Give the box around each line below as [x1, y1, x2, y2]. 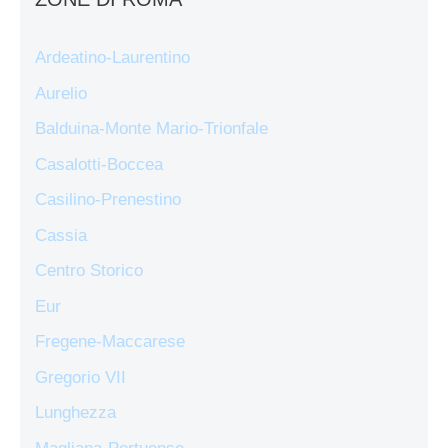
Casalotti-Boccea [35, 154, 163, 174]
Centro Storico [35, 261, 143, 281]
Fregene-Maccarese [35, 332, 185, 352]
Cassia [35, 225, 87, 245]
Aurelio [35, 83, 87, 103]
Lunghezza [35, 403, 116, 423]
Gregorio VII [35, 367, 126, 387]
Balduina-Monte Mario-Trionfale [35, 119, 268, 139]
